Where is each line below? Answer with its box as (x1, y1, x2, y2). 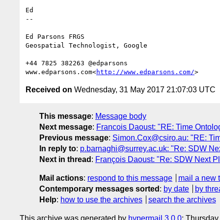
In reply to (39, 144, 76, 153)
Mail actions (39, 173, 83, 182)
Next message (39, 122, 92, 131)
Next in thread (39, 155, 91, 164)
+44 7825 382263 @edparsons (26, 59, 128, 67)
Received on (26, 85, 72, 94)
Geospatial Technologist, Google (26, 41, 147, 49)
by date (164, 184, 189, 193)
